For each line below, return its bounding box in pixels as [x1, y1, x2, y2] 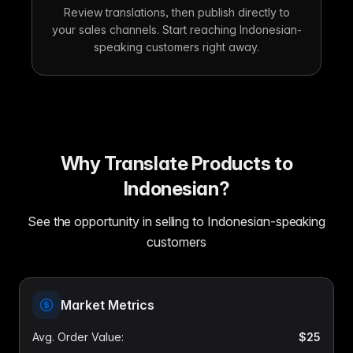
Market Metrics [61, 297, 155, 313]
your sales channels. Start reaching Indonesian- [51, 23, 302, 36]
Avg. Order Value [32, 330, 121, 344]
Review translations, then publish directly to [63, 6, 290, 19]
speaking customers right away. [94, 40, 259, 54]
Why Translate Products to [60, 152, 293, 175]
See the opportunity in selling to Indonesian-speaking [27, 214, 326, 229]
